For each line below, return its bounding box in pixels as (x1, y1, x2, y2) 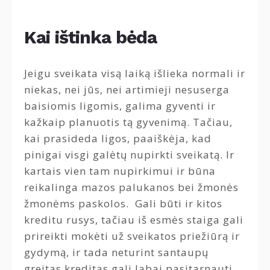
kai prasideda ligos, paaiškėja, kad (24, 131, 212, 146)
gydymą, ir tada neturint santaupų (24, 245, 209, 260)
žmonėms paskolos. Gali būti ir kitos (24, 196, 222, 211)
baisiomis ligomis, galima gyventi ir (24, 99, 216, 113)
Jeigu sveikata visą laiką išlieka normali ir (24, 66, 245, 81)
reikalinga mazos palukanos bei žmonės (24, 180, 239, 195)
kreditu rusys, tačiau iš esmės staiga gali (24, 213, 243, 227)
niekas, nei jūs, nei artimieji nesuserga (24, 83, 230, 97)
